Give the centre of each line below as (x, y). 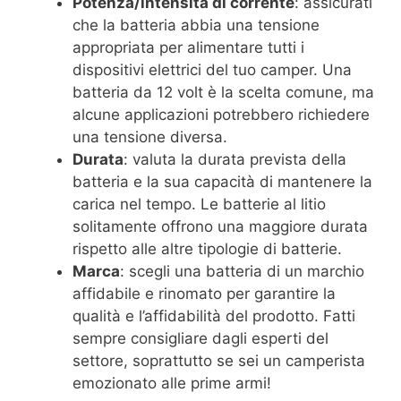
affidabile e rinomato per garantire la (204, 294)
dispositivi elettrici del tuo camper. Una (212, 70)
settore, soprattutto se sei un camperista (219, 361)
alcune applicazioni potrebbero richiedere (221, 115)
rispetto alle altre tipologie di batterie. (207, 249)
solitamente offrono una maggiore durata (220, 227)
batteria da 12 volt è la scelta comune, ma (223, 93)
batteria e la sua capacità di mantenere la (222, 182)
